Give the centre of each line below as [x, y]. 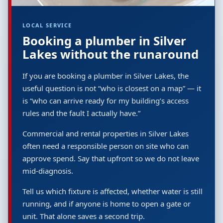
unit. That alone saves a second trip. [84, 216]
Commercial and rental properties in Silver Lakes [106, 134]
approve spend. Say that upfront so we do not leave [111, 159]
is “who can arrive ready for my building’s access [106, 101]
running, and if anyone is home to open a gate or [107, 204]
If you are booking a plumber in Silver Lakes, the [106, 76]
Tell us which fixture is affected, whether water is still [112, 191]
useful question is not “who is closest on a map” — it [112, 88]
